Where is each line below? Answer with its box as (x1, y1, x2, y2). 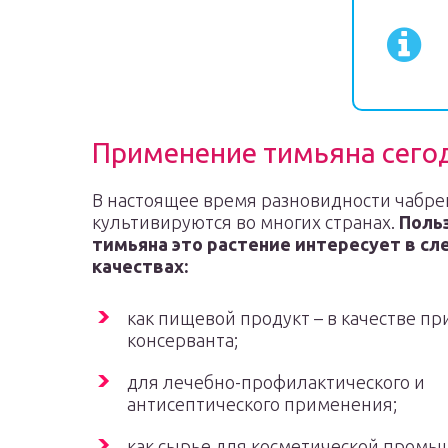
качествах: (92, 256, 188, 276)
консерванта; (127, 330, 238, 350)
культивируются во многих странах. (92, 212, 399, 232)
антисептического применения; (127, 394, 397, 414)
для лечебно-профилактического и (127, 372, 425, 392)
